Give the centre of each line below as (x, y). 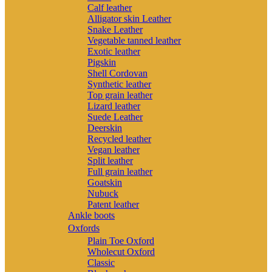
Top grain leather (120, 95)
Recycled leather (119, 138)
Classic (101, 262)
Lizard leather (114, 106)
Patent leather (113, 204)
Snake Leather (115, 29)
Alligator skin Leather (129, 18)
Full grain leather (120, 171)
